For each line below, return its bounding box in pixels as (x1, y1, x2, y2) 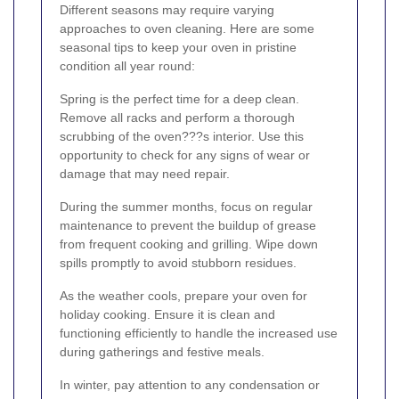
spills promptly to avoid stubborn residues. (60, 256, 297, 271)
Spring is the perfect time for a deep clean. (60, 92, 299, 107)
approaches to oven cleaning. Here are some (60, 21, 314, 37)
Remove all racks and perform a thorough (60, 110, 295, 126)
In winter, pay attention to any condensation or (60, 378, 320, 393)
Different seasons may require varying (60, 3, 274, 18)
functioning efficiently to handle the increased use (60, 326, 338, 341)
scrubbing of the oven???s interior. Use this (60, 129, 304, 144)
